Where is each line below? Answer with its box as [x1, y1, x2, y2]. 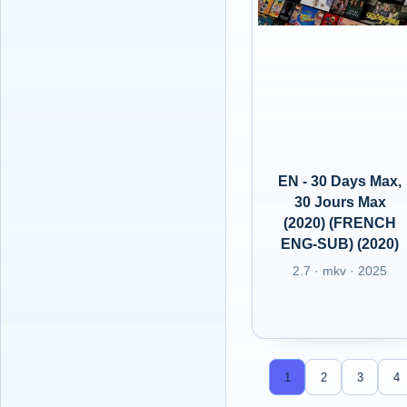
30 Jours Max [293, 194, 386, 210]
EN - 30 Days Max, [278, 174, 402, 189]
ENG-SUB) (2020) [281, 236, 400, 252]
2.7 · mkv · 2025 [293, 263, 388, 278]
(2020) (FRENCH [283, 215, 397, 231]
